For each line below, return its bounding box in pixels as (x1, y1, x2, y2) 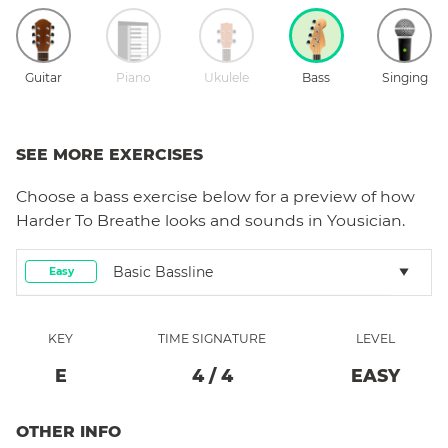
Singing (381, 69, 428, 85)
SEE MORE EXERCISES (16, 144, 203, 164)
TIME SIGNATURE (158, 330, 266, 346)
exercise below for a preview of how (129, 186, 415, 206)
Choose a (16, 186, 93, 206)
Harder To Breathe (16, 210, 161, 230)
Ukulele (203, 69, 249, 85)
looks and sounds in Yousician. (161, 210, 405, 230)
